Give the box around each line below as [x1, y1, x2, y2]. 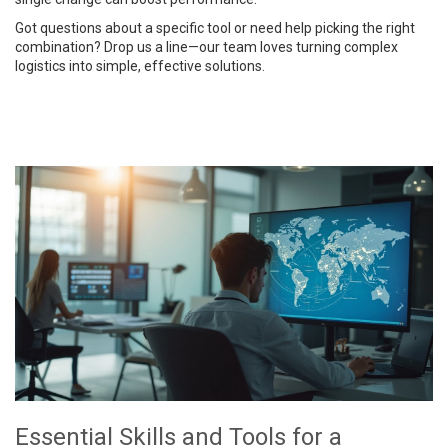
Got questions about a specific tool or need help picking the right [15, 20, 415, 36]
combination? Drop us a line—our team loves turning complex [15, 39, 398, 55]
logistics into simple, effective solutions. [15, 58, 265, 74]
